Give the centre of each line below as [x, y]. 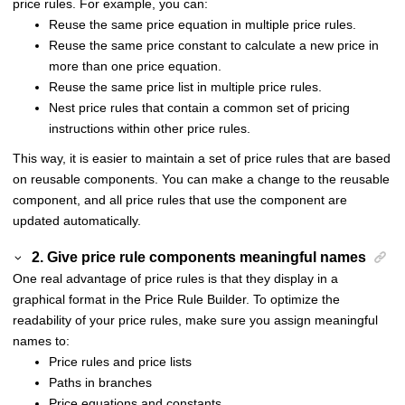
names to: [41, 340]
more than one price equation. [135, 66]
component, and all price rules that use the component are [180, 200]
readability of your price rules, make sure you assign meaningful [195, 320]
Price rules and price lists [120, 361]
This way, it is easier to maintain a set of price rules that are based [202, 159]
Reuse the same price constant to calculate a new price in [214, 46]
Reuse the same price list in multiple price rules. [185, 87]
